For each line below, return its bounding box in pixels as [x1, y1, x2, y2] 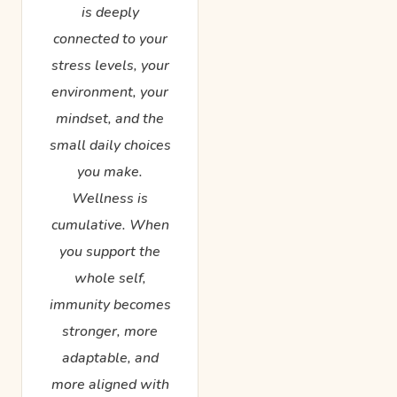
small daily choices [49, 135, 171, 155]
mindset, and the [56, 108, 164, 128]
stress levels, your [51, 55, 169, 75]
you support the [59, 241, 160, 261]
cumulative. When [51, 214, 169, 235]
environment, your [51, 82, 168, 102]
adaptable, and [61, 347, 159, 368]
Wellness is [72, 188, 148, 208]
